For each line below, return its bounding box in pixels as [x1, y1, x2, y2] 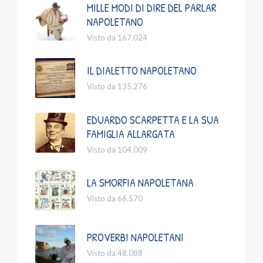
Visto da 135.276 [87, 82, 147, 92]
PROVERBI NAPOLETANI [87, 230, 184, 245]
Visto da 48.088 [87, 248, 143, 258]
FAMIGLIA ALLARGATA [87, 126, 175, 142]
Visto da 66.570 [87, 194, 143, 204]
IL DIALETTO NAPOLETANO [87, 63, 197, 79]
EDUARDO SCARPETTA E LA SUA [87, 112, 219, 128]
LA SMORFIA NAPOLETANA [87, 175, 194, 191]
